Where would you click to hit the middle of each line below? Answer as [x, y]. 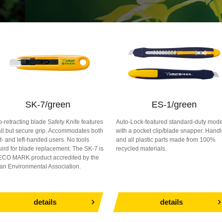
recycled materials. [141, 149]
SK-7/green [48, 105]
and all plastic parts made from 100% [166, 140]
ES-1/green [174, 105]
